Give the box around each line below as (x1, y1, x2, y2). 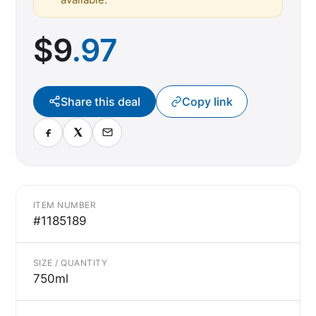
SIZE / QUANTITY (33, 257, 108, 268)
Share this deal (61, 94, 140, 109)
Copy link (182, 94, 233, 109)
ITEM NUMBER (33, 199, 97, 210)
